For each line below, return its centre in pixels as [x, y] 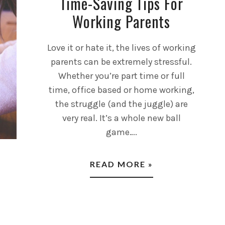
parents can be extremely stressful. [122, 62]
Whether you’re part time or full [121, 76]
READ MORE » [121, 164]
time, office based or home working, [121, 90]
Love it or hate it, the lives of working [121, 47]
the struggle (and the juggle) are [121, 104]
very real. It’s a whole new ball [121, 118]
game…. [121, 132]
